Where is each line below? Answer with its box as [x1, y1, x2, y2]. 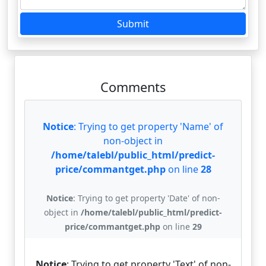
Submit [117, 17, 149, 30]
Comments [100, 78, 166, 96]
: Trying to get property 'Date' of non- [72, 192, 220, 204]
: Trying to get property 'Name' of [74, 120, 223, 133]
